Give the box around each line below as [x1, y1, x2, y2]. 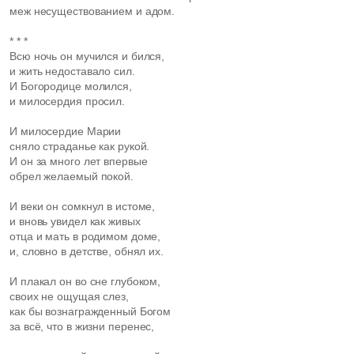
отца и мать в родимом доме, [9, 230, 164, 243]
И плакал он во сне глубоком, [9, 275, 164, 288]
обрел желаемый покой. [9, 170, 134, 183]
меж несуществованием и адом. [9, 5, 175, 17]
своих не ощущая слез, [9, 290, 129, 303]
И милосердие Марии [9, 125, 122, 137]
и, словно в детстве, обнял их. [9, 245, 164, 258]
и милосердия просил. [9, 95, 125, 107]
